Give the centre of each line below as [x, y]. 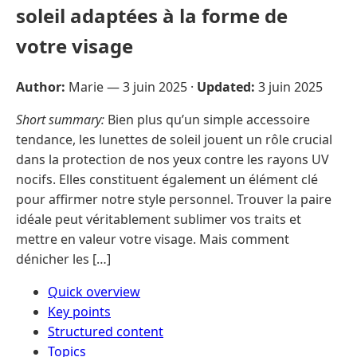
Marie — [94, 86]
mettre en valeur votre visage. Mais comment [153, 239]
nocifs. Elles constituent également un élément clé [167, 179]
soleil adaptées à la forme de [152, 15]
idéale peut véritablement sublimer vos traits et [159, 219]
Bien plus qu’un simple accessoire [207, 119]
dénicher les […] [63, 259]
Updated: [226, 86]
